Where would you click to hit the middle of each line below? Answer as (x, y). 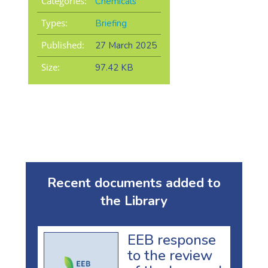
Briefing (111, 24)
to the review (170, 255)
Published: (63, 45)
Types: (54, 23)
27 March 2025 (126, 46)
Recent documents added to (134, 183)
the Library (134, 201)
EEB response (172, 240)
